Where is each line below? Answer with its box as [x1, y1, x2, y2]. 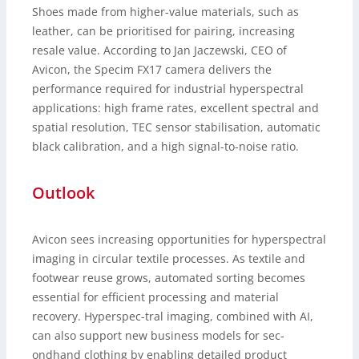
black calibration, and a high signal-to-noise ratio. [32, 139, 299, 154]
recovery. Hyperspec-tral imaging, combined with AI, [32, 309, 313, 324]
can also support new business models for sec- [32, 328, 284, 343]
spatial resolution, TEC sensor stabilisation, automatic [32, 119, 321, 135]
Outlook [32, 182, 95, 204]
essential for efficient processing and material [32, 289, 279, 305]
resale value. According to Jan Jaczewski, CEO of [32, 42, 287, 58]
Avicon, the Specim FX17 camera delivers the [32, 62, 272, 77]
